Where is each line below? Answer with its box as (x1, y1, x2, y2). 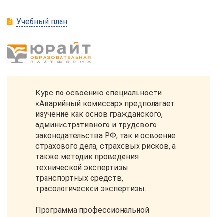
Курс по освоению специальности (35, 88, 162, 98)
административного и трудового (35, 120, 157, 130)
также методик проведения (35, 152, 139, 162)
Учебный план (16, 17, 67, 27)
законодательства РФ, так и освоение (35, 131, 176, 140)
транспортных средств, (35, 173, 123, 183)
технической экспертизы (35, 163, 128, 172)
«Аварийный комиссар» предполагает (35, 99, 175, 108)
